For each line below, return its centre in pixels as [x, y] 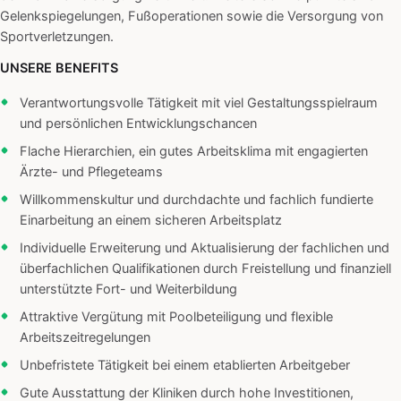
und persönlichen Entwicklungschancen [138, 124]
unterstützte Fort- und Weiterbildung [128, 290]
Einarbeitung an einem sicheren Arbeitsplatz [151, 221]
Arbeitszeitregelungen [85, 338]
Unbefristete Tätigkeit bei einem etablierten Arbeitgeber [185, 366]
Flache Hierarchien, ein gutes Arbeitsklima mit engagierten [194, 152]
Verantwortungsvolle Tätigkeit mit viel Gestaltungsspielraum [199, 103]
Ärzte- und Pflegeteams [91, 172]
